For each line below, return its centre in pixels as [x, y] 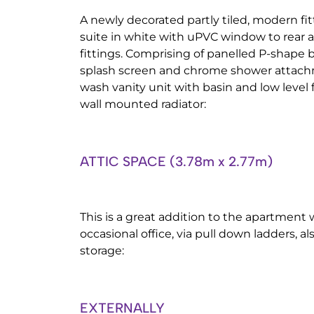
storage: [102, 251]
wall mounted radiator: [143, 104]
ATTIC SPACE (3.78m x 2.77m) [176, 162]
